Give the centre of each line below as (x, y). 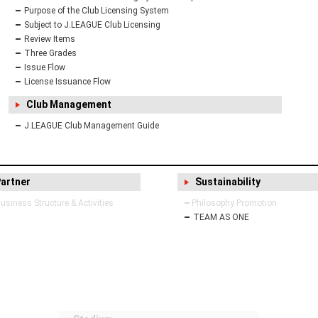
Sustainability (227, 182)
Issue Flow (45, 68)
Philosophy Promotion (234, 203)
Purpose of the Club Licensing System (97, 11)
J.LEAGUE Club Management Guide (92, 126)
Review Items (50, 39)
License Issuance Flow (68, 82)
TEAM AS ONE (221, 218)
